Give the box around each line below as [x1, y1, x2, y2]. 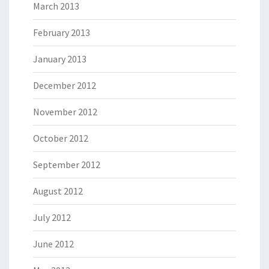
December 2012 [33, 79, 96, 92]
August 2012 [33, 185, 83, 198]
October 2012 [33, 132, 88, 145]
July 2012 [33, 211, 71, 224]
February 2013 [33, 26, 90, 39]
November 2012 [33, 106, 97, 118]
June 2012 [33, 238, 74, 250]
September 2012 [33, 159, 100, 171]
